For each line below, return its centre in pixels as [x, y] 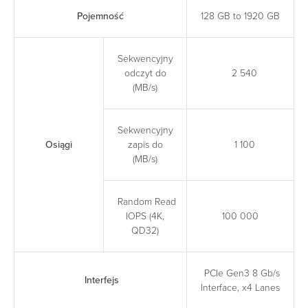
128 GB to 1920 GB [240, 16]
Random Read [145, 201]
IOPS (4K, [145, 216]
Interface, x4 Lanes [240, 287]
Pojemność [100, 16]
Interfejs [100, 280]
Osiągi [59, 144]
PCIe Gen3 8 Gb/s [240, 273]
